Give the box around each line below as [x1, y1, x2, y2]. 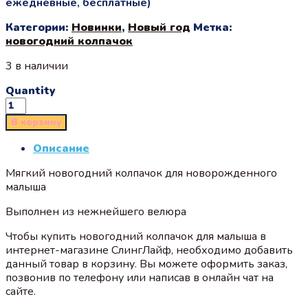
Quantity [5, 82, 56, 98]
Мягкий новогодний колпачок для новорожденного [5, 165, 277, 181]
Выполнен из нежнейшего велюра [5, 203, 186, 219]
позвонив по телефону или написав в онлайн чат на [5, 269, 274, 285]
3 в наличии [5, 58, 68, 74]
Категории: [5, 19, 71, 35]
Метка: [193, 19, 232, 35]
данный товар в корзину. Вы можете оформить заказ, [5, 256, 287, 272]
